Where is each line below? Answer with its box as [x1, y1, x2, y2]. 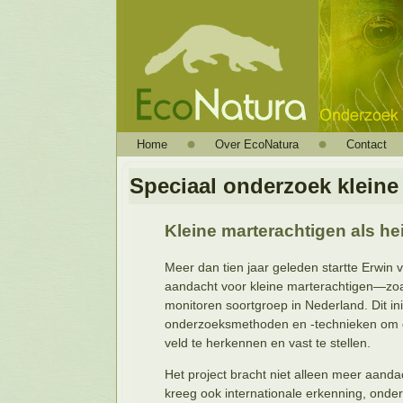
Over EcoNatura [215, 138, 299, 151]
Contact [346, 138, 387, 151]
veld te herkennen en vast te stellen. [165, 336, 371, 350]
